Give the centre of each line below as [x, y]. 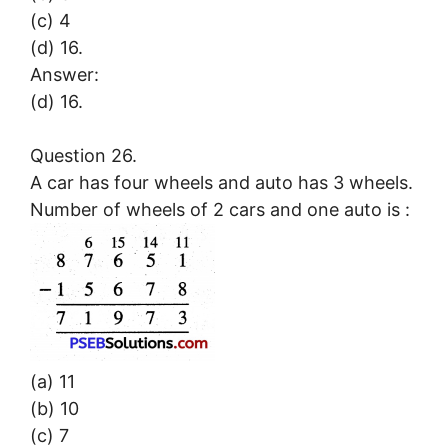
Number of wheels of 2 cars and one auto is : [220, 209]
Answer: [64, 74]
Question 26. [83, 155]
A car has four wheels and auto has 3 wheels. [221, 182]
